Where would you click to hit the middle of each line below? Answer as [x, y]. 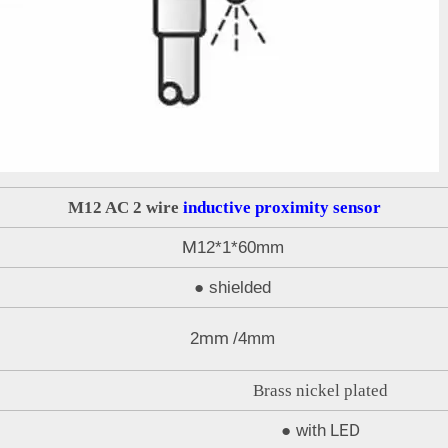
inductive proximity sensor [281, 207]
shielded [240, 287]
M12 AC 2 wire [125, 207]
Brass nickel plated [320, 390]
